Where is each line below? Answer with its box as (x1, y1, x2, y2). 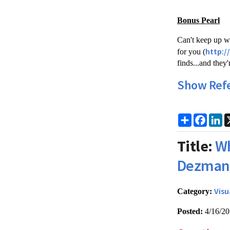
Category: (177, 187, 212, 196)
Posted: (177, 207, 203, 216)
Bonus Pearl (177, 16, 220, 25)
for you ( (177, 47, 205, 56)
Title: (177, 136, 213, 156)
